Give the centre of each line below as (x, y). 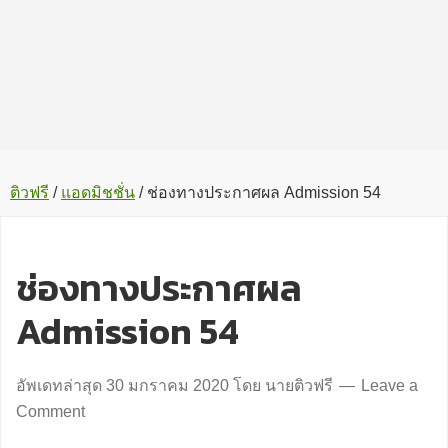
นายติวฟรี (299, 385)
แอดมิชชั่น (98, 192)
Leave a (389, 385)
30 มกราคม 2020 (167, 385)
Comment (50, 411)
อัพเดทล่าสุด (61, 385)
